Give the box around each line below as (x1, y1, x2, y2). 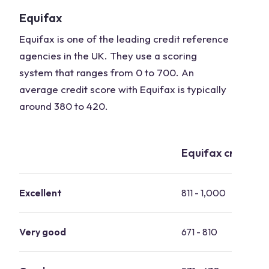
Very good (19, 226, 66, 238)
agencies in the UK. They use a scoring (19, 49, 197, 62)
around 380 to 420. (19, 100, 108, 112)
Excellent (19, 187, 62, 199)
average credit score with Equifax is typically (19, 83, 226, 95)
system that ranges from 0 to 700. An (19, 66, 194, 79)
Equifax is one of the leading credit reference (19, 32, 229, 45)
